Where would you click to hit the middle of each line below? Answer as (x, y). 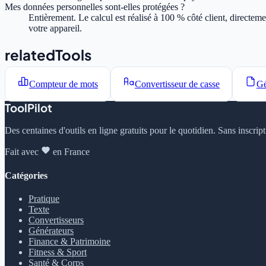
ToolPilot (28, 107)
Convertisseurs (56, 220)
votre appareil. (55, 28)
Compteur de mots (64, 84)
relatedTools (48, 55)
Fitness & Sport (58, 252)
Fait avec (22, 152)
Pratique (44, 198)
